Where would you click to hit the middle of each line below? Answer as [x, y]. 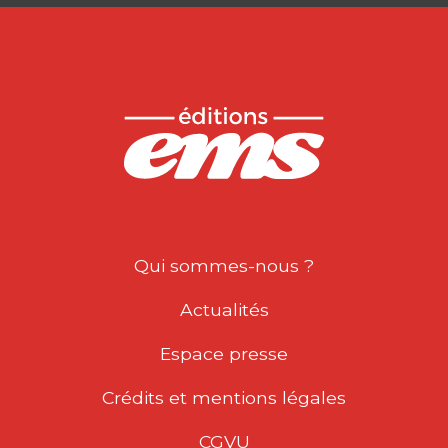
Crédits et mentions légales [224, 397]
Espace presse [224, 353]
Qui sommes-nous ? [224, 265]
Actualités [224, 309]
